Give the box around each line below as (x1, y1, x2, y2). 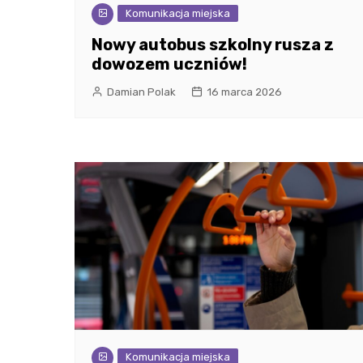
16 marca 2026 (207, 86, 282, 99)
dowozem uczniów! (92, 54, 247, 75)
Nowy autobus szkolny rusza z (92, 35, 334, 55)
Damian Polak (107, 86, 176, 99)
